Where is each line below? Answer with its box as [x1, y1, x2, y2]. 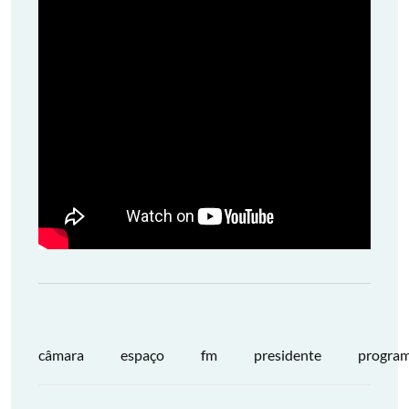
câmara [38, 346, 84, 363]
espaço [121, 346, 164, 363]
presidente [254, 346, 321, 363]
